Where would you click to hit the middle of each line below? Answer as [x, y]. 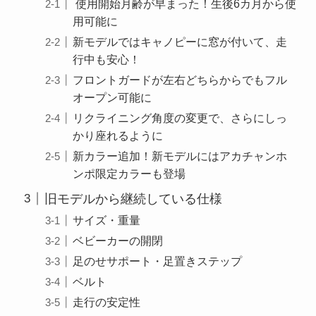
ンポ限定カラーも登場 [129, 173]
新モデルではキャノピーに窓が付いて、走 [180, 41]
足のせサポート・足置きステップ [157, 261]
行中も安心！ [107, 59]
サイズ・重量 [107, 220]
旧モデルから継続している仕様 [133, 199]
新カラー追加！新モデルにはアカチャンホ [180, 156]
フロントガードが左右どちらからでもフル [180, 79]
